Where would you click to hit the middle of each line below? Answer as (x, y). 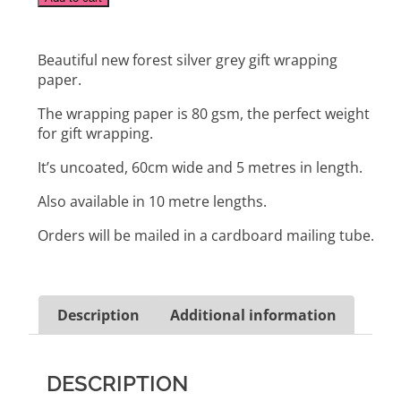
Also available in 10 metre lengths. (153, 202)
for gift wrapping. (96, 134)
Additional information (253, 315)
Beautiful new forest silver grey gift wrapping (188, 60)
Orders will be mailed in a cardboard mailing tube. (206, 236)
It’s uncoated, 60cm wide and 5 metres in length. (200, 168)
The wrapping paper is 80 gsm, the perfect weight (204, 114)
